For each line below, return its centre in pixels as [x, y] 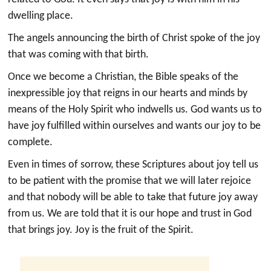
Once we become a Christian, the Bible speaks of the [123, 77]
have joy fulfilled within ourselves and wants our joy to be [135, 126]
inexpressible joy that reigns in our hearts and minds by [128, 93]
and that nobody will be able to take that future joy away [133, 197]
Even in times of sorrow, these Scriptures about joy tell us [133, 165]
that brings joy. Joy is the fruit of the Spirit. [101, 230]
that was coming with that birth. [79, 54]
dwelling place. [41, 16]
